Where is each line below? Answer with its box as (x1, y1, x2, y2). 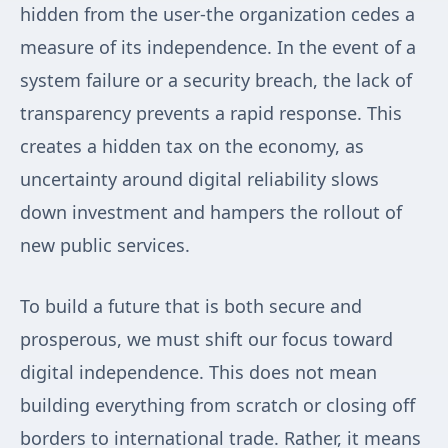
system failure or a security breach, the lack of (20, 68, 412, 93)
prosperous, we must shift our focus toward (20, 327, 393, 352)
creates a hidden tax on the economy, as (20, 134, 364, 159)
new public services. (20, 233, 190, 258)
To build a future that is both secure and (20, 294, 362, 319)
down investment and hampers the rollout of (20, 200, 402, 225)
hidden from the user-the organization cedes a (20, 2, 415, 27)
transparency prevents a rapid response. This (20, 101, 402, 126)
